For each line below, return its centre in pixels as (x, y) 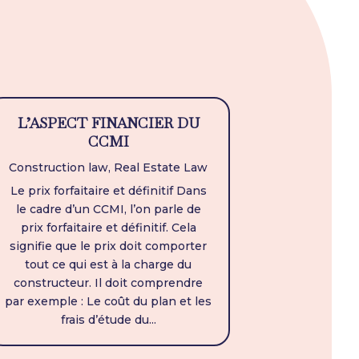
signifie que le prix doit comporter (109, 246)
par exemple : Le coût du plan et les (109, 302)
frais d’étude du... (108, 320)
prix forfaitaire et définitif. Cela (108, 228)
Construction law (59, 168)
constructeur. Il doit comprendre (109, 283)
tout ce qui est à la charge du (109, 265)
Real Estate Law (161, 168)
